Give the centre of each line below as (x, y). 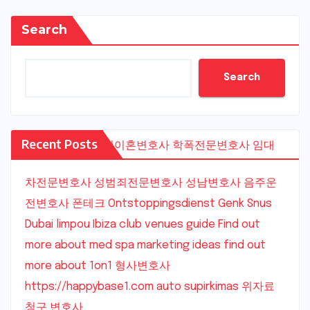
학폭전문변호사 (211, 145)
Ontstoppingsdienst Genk (176, 203)
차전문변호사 (58, 183)
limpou (73, 224)
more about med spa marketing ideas (123, 245)
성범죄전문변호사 (138, 183)
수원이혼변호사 (131, 145)
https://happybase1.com (89, 286)
